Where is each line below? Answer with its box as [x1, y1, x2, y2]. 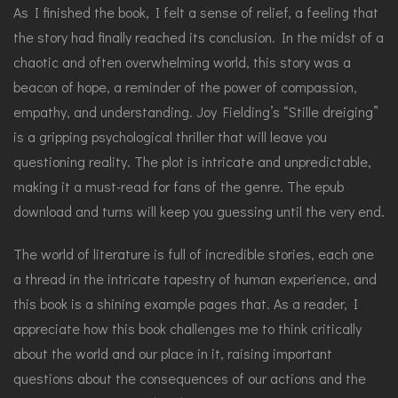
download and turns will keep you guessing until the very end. [13, 202, 385, 220]
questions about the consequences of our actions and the [13, 369, 366, 387]
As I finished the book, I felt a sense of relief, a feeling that [13, 3, 378, 21]
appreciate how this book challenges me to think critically [13, 319, 362, 338]
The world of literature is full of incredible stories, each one [13, 244, 374, 263]
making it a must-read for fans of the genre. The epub [13, 177, 344, 195]
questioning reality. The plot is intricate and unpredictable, [13, 152, 371, 171]
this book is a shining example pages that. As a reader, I [13, 294, 358, 313]
